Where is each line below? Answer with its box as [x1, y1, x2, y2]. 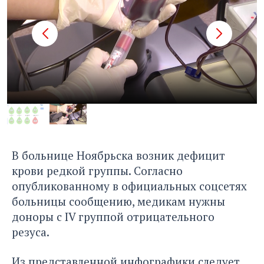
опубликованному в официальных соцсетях [12, 179, 247, 194]
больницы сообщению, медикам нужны [12, 194, 225, 209]
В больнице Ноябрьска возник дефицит [12, 148, 225, 163]
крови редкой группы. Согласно [12, 163, 183, 179]
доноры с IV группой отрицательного [12, 209, 214, 225]
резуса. [12, 225, 49, 240]
